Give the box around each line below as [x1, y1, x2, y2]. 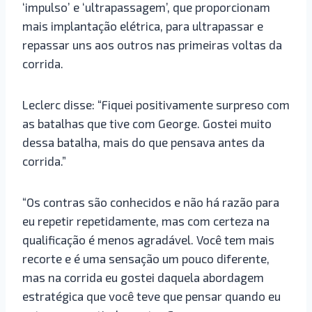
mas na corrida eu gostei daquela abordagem [22, 270, 264, 284]
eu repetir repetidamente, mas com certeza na [22, 213, 270, 228]
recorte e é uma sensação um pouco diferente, [22, 251, 270, 265]
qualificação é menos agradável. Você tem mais [22, 232, 274, 247]
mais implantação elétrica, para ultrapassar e [22, 18, 263, 33]
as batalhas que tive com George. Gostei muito [22, 116, 272, 130]
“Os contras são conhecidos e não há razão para [22, 194, 279, 209]
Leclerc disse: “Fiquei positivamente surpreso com [22, 97, 290, 111]
